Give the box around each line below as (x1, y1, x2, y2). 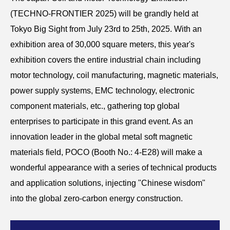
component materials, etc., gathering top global (10, 102, 180, 111)
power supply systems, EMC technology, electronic (10, 86, 195, 95)
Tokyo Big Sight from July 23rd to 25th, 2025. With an (10, 25, 202, 34)
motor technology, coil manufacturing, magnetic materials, (10, 71, 218, 80)
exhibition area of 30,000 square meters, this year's (10, 40, 195, 49)
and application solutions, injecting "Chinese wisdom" (10, 179, 205, 188)
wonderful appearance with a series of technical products (10, 163, 217, 172)
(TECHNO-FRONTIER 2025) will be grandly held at (10, 9, 198, 18)
